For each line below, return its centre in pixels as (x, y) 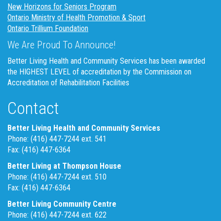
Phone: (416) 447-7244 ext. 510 (57, 177)
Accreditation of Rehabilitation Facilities (68, 83)
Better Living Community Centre (62, 204)
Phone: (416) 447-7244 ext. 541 (57, 139)
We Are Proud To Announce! (61, 45)
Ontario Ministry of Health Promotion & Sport (76, 18)
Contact (33, 108)
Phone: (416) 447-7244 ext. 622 (57, 215)
